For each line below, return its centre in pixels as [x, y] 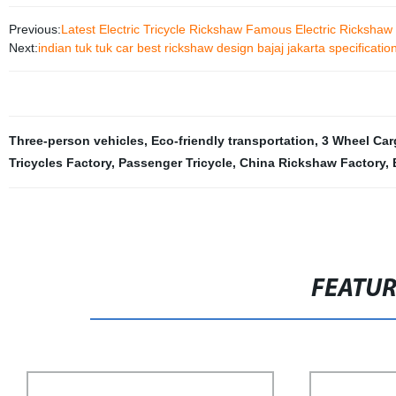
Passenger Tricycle [175, 163]
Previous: [34, 29]
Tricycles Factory [60, 163]
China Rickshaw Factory [312, 163]
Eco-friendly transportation [232, 141]
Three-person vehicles [76, 141]
